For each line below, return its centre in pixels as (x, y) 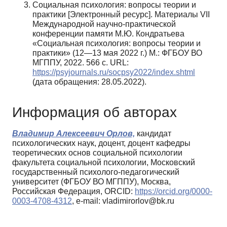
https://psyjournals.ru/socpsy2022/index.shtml (114, 72)
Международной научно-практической (104, 24)
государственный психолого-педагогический (96, 172)
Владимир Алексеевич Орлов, (73, 134)
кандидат (153, 134)
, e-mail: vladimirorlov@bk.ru (123, 201)
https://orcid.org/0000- (174, 192)
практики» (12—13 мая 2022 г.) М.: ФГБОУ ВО (117, 53)
